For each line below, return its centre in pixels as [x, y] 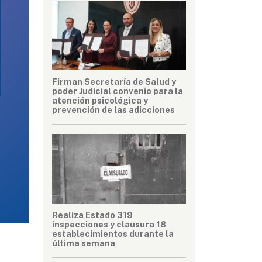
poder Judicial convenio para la [118, 91]
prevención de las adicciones [113, 109]
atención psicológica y [100, 100]
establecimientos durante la [113, 233]
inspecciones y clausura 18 [109, 224]
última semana [84, 243]
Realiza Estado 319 [92, 215]
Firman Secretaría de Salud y [114, 81]
